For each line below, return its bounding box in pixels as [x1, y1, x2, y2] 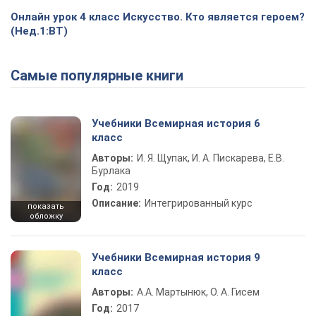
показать [28, 202, 64, 212]
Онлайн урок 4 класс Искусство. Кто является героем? [11, 11, 305, 24]
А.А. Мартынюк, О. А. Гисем [137, 286, 260, 298]
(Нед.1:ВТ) [11, 25, 68, 38]
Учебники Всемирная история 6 [92, 117, 260, 130]
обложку [29, 212, 63, 221]
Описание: [92, 197, 141, 209]
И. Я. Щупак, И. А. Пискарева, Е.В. [137, 152, 284, 164]
